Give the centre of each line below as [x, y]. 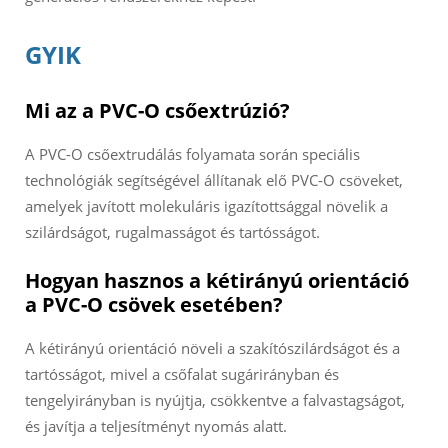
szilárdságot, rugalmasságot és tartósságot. [172, 232]
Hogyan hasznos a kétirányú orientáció [217, 281]
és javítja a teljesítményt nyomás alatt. [156, 426]
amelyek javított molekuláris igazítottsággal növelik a [206, 206]
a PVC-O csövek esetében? [154, 305]
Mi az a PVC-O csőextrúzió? [157, 111]
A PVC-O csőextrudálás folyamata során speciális [192, 154]
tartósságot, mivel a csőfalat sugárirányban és [182, 374]
